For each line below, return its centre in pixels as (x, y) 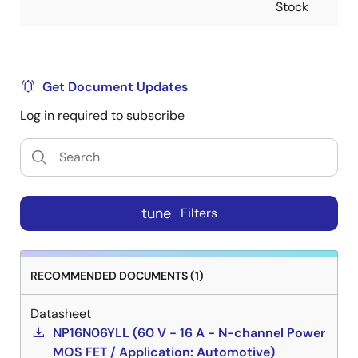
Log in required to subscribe (102, 115)
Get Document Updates (115, 86)
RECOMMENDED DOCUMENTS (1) (117, 275)
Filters (199, 213)
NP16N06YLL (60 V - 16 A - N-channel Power (189, 332)
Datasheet (61, 313)
